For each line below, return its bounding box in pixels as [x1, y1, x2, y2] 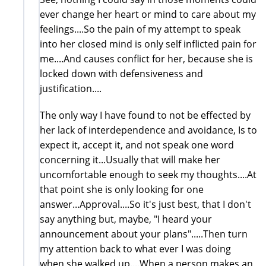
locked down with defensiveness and [40, 66, 203, 80]
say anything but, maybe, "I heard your [40, 212, 212, 226]
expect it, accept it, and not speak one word [40, 138, 234, 151]
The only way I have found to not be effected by [40, 108, 251, 122]
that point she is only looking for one [40, 182, 204, 196]
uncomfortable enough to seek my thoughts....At [40, 167, 256, 181]
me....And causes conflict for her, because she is [40, 52, 253, 65]
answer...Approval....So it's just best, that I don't [40, 197, 251, 211]
